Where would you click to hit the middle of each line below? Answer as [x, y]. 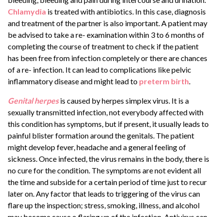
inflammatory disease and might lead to [73, 81]
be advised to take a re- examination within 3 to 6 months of [106, 35]
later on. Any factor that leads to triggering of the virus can [104, 194]
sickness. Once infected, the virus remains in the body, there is [108, 159]
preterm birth [164, 81]
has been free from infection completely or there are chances [108, 58]
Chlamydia [27, 12]
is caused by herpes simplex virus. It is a [124, 101]
